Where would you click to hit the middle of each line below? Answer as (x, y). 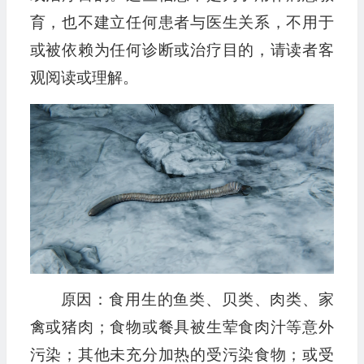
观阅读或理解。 (84, 78)
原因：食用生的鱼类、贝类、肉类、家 (197, 300)
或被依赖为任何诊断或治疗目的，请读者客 (182, 50)
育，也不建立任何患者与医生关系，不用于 (182, 22)
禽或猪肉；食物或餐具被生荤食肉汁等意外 (182, 327)
